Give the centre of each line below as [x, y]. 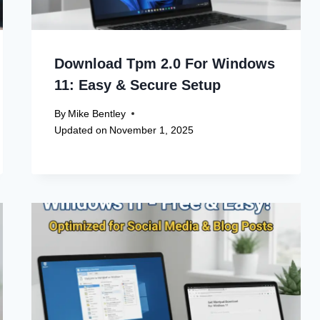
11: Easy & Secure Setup [138, 85]
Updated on [81, 130]
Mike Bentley [97, 113]
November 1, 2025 [152, 130]
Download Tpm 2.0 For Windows [165, 63]
